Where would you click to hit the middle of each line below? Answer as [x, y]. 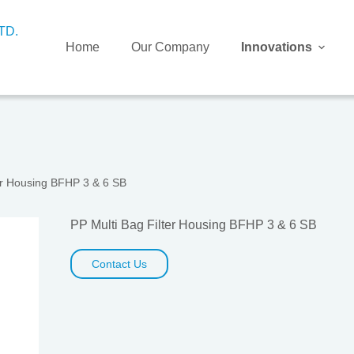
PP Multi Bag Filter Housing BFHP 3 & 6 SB [193, 225]
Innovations [277, 47]
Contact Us [119, 264]
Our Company [170, 47]
